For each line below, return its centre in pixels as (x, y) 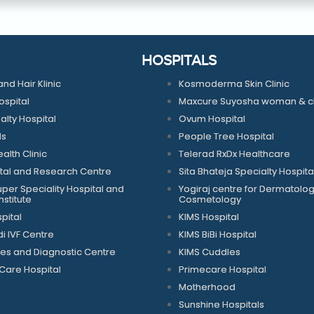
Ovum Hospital (212, 118)
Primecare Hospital (223, 269)
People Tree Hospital (227, 136)
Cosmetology (210, 199)
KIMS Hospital (209, 217)
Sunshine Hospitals (222, 304)
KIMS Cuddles (210, 252)
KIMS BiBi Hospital (218, 234)
